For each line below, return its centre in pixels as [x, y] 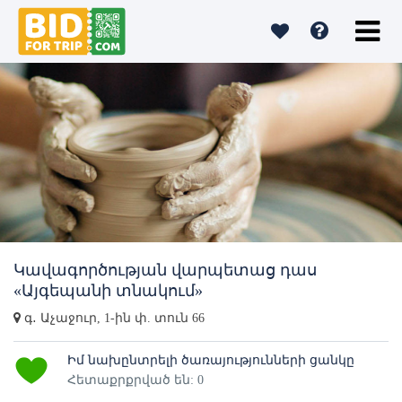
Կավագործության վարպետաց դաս [165, 270]
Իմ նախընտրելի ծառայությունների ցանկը [211, 360]
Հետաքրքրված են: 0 [135, 380]
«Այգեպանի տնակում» [108, 291]
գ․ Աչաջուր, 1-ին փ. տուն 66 [113, 318]
